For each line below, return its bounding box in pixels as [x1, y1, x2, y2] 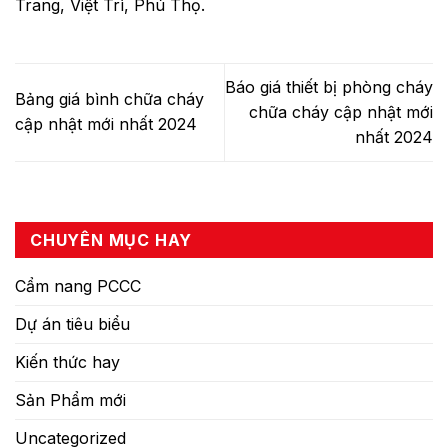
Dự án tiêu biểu [15, 314, 130, 335]
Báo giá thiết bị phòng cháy [225, 76, 433, 97]
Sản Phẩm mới [15, 390, 126, 411]
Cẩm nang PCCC [15, 276, 141, 297]
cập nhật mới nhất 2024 [15, 114, 197, 135]
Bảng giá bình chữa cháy [15, 89, 204, 110]
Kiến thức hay [15, 352, 120, 373]
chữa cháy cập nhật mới [249, 101, 433, 122]
